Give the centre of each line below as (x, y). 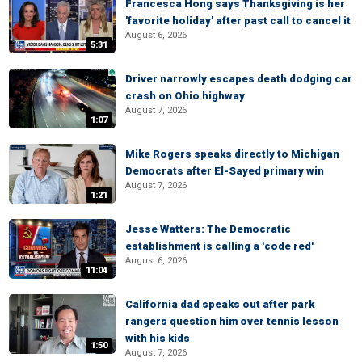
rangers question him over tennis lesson (232, 321)
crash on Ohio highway (185, 96)
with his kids (158, 338)
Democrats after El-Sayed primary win (225, 171)
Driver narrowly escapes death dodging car (239, 79)
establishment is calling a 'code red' (219, 246)
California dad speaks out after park (220, 304)
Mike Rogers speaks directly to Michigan (232, 154)
